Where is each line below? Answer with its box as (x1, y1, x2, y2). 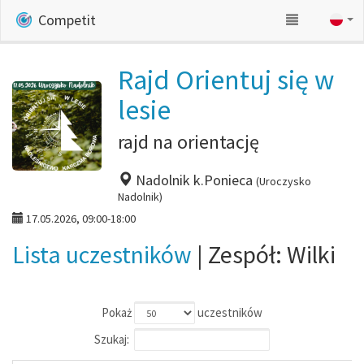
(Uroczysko (256, 174, 311, 188)
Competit (35, 11, 96, 29)
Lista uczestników (12, 239, 192, 270)
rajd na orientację (118, 129, 259, 154)
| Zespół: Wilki (192, 239, 336, 270)
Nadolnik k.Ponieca (132, 171, 256, 189)
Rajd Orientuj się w (118, 63, 334, 97)
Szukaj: (94, 331, 129, 347)
